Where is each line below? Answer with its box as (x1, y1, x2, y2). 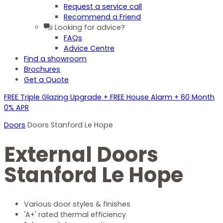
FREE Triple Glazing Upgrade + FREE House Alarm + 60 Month (4, 92, 215, 103)
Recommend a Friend (64, 11, 141, 22)
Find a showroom (24, 53, 87, 64)
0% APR (4, 103, 29, 113)
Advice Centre (64, 43, 114, 53)
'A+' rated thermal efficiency (24, 210, 126, 220)
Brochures (24, 64, 60, 74)
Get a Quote (24, 74, 69, 85)
